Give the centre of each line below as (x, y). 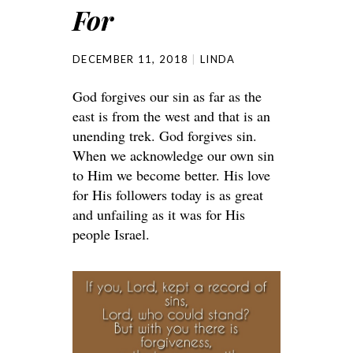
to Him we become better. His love (171, 175)
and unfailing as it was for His (159, 215)
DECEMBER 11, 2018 (131, 59)
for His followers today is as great (168, 195)
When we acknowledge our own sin (173, 156)
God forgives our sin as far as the (167, 97)
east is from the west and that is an (171, 116)
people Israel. (111, 234)
